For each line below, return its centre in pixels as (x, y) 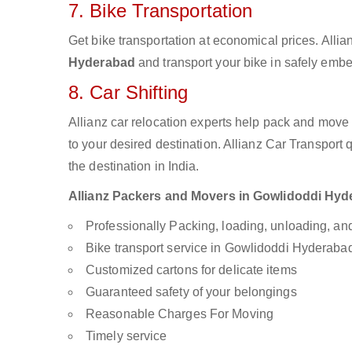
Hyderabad (102, 62)
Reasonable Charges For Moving (180, 314)
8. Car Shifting (128, 92)
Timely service (126, 336)
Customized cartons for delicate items (191, 270)
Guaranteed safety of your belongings (191, 292)
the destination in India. (134, 166)
